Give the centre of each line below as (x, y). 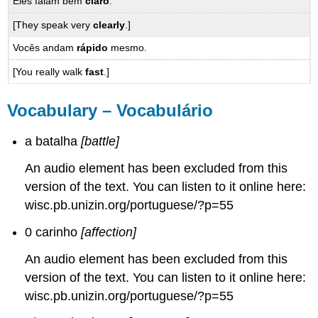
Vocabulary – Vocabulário (110, 110)
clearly (109, 24)
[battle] (100, 142)
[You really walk (48, 71)
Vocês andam (45, 48)
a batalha (53, 142)
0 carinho (53, 232)
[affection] (109, 232)
